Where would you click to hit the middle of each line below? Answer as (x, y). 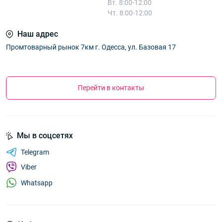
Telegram (35, 152)
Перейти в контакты (111, 88)
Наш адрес (38, 34)
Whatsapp (37, 183)
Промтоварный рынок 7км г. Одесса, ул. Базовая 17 (91, 47)
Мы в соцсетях (45, 136)
